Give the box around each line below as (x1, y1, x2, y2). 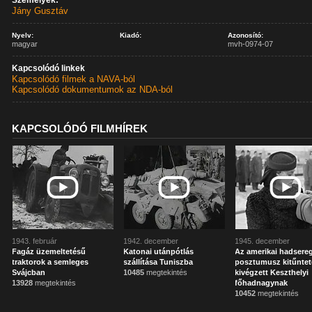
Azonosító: (228, 31, 264, 39)
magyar (12, 40, 38, 48)
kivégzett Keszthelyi (235, 268, 309, 276)
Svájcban (12, 268, 46, 276)
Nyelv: (12, 31, 34, 39)
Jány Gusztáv (12, 6, 69, 16)
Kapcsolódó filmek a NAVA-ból (12, 74, 136, 84)
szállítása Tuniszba (123, 258, 194, 266)
